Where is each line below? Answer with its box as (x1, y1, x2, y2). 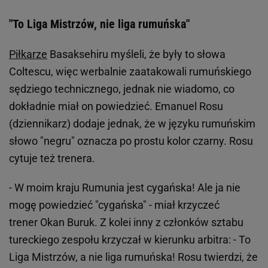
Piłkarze (9, 48, 47, 61)
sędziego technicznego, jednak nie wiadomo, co (9, 83, 234, 96)
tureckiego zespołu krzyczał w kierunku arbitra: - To (9, 233, 251, 246)
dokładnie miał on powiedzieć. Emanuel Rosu (9, 100, 223, 113)
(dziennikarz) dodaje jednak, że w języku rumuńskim (9, 117, 255, 130)
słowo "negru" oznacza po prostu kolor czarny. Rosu (9, 135, 253, 148)
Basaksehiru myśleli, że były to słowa (47, 48, 226, 61)
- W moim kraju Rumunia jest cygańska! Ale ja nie (9, 181, 240, 194)
